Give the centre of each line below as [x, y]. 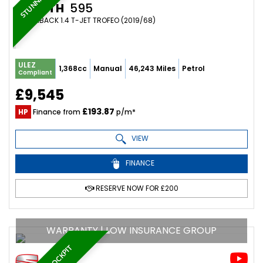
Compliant [35, 73]
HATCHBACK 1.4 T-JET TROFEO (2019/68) [85, 21]
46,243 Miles [152, 69]
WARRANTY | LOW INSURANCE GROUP [131, 231]
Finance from [57, 112]
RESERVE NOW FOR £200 [136, 188]
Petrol [193, 69]
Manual [108, 69]
